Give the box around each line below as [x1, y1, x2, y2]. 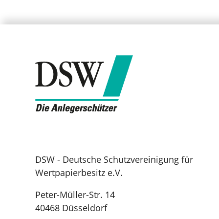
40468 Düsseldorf [35, 201, 107, 214]
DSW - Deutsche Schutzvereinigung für [35, 153, 193, 165]
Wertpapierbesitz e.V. [35, 166, 123, 178]
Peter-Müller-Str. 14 [35, 188, 115, 200]
